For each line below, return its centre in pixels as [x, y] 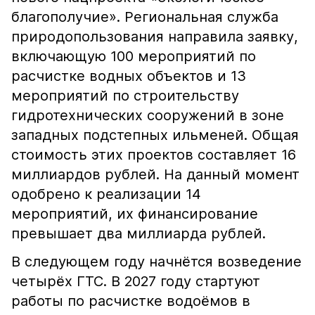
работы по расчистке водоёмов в [131, 301]
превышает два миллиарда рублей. [139, 233]
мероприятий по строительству [125, 96]
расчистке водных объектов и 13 [129, 76]
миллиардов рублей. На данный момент [155, 174]
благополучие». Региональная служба [145, 17]
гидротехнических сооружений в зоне [148, 115]
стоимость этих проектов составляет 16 [154, 155]
